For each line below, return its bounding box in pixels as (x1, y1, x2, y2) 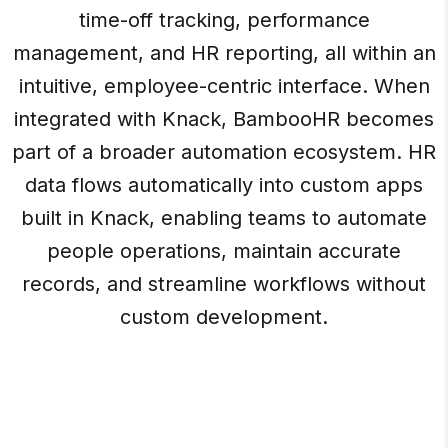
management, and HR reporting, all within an (12, 41, 436, 66)
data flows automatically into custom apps (25, 173, 423, 198)
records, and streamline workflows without (22, 272, 426, 297)
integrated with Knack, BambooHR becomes (14, 107, 434, 132)
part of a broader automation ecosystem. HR (12, 140, 436, 165)
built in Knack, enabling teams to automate (21, 206, 427, 231)
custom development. (120, 305, 328, 330)
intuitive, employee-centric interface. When (18, 74, 430, 99)
